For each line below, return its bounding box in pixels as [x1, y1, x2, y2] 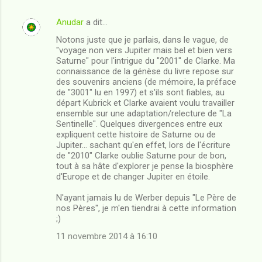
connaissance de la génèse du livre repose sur [56, 65, 234, 77]
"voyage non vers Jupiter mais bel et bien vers [56, 44, 232, 56]
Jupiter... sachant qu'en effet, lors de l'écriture [56, 139, 230, 150]
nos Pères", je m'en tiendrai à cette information [56, 202, 236, 213]
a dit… [84, 16, 108, 27]
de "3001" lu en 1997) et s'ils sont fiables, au [56, 87, 225, 98]
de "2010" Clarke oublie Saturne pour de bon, [56, 150, 226, 161]
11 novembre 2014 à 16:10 [56, 230, 157, 242]
